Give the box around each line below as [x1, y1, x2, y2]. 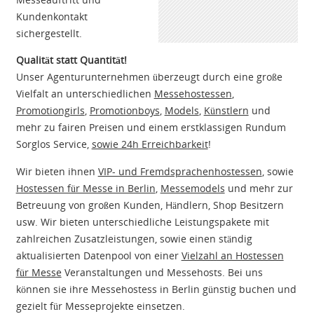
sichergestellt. [15, 26, 82, 40]
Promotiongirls [15, 104, 85, 118]
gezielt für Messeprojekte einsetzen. [15, 299, 185, 313]
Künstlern [203, 104, 249, 118]
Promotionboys [89, 104, 160, 118]
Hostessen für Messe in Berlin [15, 181, 156, 195]
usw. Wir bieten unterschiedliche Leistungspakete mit [15, 214, 269, 228]
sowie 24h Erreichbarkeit [91, 137, 208, 151]
